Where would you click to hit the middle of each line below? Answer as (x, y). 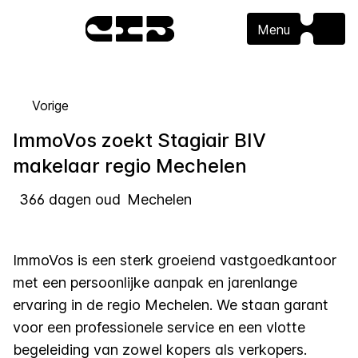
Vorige (50, 105)
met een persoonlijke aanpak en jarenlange (155, 282)
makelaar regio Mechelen (130, 166)
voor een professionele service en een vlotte (159, 327)
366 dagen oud (70, 199)
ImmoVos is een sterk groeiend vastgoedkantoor (175, 260)
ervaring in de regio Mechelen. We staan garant (171, 305)
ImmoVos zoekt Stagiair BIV (139, 140)
